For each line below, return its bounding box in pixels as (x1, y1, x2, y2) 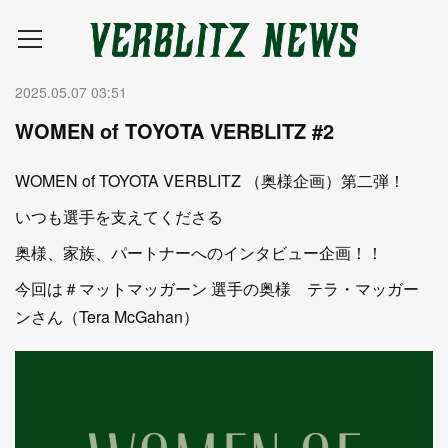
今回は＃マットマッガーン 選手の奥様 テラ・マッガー (15, 277, 419, 300)
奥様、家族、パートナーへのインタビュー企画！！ (15, 241, 383, 264)
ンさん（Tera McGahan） (15, 305, 199, 328)
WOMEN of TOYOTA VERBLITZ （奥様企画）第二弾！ (15, 169, 405, 192)
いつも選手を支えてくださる (15, 205, 223, 228)
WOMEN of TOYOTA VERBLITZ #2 (15, 116, 334, 145)
